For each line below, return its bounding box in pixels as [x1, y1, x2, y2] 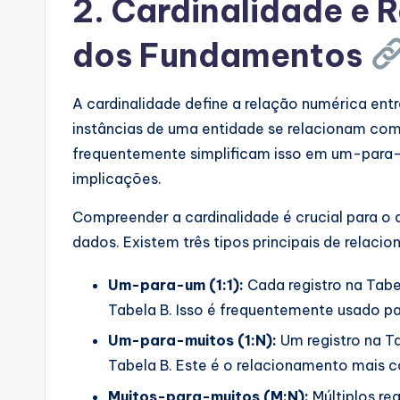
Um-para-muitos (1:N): [108, 331, 277, 350]
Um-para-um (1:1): [108, 275, 244, 294]
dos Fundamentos [72, 34, 370, 76]
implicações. [72, 169, 162, 187]
